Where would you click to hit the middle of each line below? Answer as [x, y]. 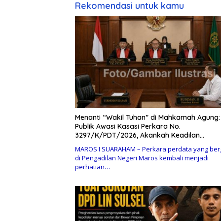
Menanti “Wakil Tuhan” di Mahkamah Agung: [147, 117]
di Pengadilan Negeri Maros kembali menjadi [142, 158]
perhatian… [92, 166]
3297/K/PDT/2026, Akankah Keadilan [137, 135]
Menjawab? [94, 144]
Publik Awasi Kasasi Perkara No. [128, 126]
